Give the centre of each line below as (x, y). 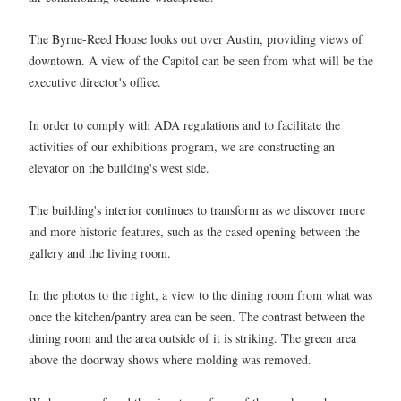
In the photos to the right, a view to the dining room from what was (200, 295)
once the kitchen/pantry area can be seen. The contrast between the (197, 317)
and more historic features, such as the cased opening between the (194, 231)
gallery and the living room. (100, 252)
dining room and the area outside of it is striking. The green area (192, 338)
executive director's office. (95, 82)
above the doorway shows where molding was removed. (170, 360)
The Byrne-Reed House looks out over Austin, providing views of (196, 39)
